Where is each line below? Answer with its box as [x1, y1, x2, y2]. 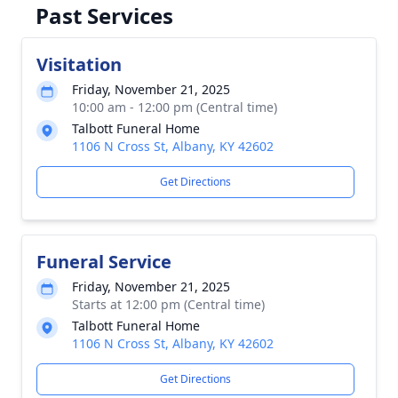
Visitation [36, 52, 122, 76]
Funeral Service [36, 250, 171, 274]
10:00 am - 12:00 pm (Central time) [72, 99, 277, 115]
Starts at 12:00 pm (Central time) [72, 296, 265, 313]
